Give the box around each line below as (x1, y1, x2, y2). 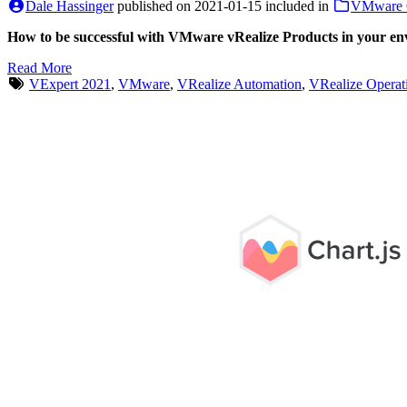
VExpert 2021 (29, 75, 111, 92)
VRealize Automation (177, 75, 302, 92)
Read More (7, 59, 72, 75)
